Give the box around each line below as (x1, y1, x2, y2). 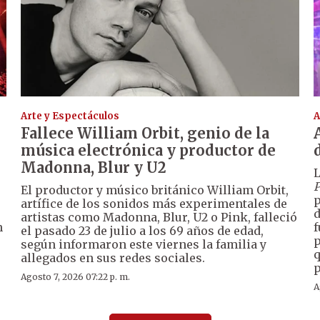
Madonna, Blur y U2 (21, 158, 167, 176)
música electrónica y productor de (21, 141, 276, 159)
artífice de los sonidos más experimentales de (21, 196, 288, 211)
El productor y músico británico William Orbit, (21, 182, 289, 197)
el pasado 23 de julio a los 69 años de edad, (21, 223, 264, 238)
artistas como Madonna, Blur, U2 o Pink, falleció (21, 209, 298, 224)
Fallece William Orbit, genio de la (21, 124, 270, 142)
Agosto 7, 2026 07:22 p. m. (21, 271, 131, 282)
